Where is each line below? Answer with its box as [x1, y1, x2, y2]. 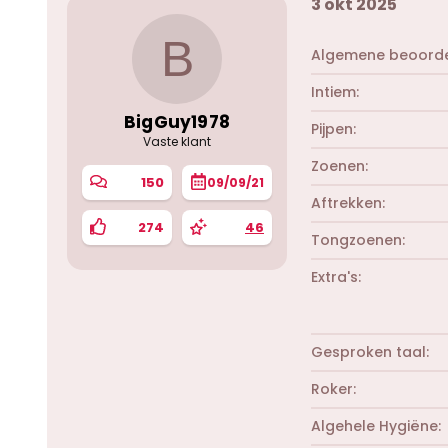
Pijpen [311, 118, 353, 139]
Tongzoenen [311, 229, 402, 250]
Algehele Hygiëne [311, 415, 438, 436]
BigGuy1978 [124, 110, 230, 134]
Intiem [311, 81, 356, 102]
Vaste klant [143, 133, 211, 150]
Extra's [311, 266, 358, 287]
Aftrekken [311, 192, 382, 213]
